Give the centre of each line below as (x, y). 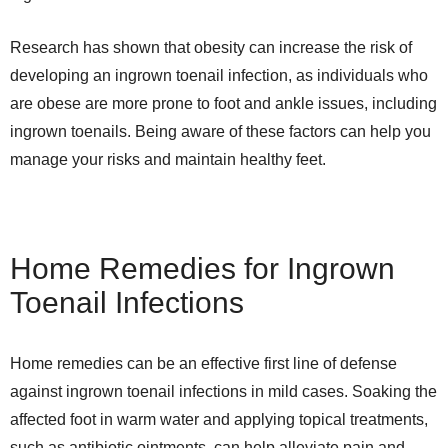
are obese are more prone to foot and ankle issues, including (223, 103)
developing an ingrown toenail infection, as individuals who (219, 75)
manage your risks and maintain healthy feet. (168, 159)
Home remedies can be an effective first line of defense (203, 363)
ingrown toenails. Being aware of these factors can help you (220, 131)
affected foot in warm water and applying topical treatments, (219, 419)
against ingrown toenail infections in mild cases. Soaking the (223, 391)
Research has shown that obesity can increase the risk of (211, 47)
